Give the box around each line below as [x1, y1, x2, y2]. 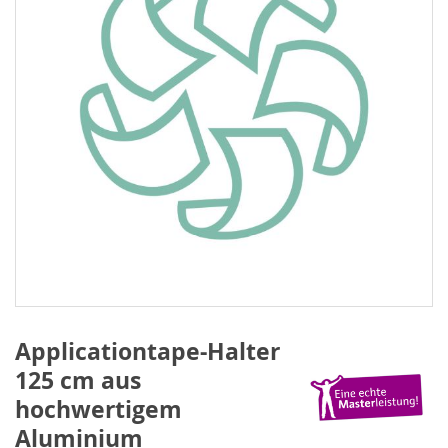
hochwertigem [15, 393, 182, 425]
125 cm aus [15, 364, 141, 396]
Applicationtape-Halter [15, 335, 280, 367]
